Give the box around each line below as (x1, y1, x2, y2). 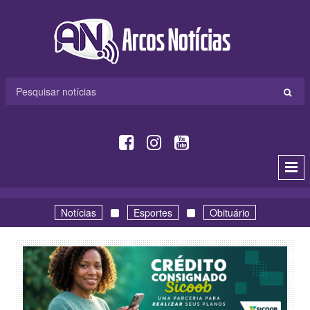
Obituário (209, 206, 250, 219)
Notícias (60, 206, 96, 219)
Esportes (133, 206, 172, 219)
